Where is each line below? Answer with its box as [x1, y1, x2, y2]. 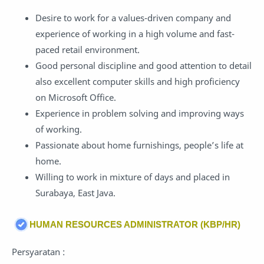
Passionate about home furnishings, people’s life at [35, 139, 243, 151]
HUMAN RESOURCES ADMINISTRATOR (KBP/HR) [29, 219, 240, 229]
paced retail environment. [35, 44, 140, 56]
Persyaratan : [12, 245, 65, 258]
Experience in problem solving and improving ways [35, 107, 244, 120]
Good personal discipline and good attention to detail [35, 60, 252, 72]
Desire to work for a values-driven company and [35, 12, 231, 24]
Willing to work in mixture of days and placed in [35, 171, 230, 183]
